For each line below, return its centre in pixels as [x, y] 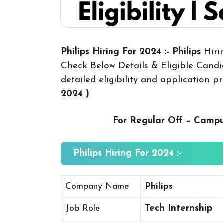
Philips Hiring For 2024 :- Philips [132, 52]
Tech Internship [178, 208]
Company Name [97, 186]
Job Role [83, 208]
